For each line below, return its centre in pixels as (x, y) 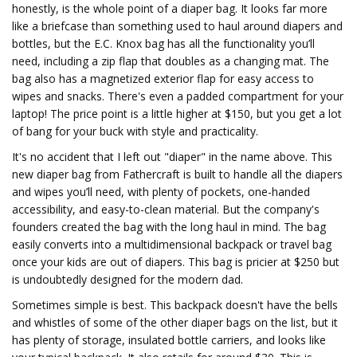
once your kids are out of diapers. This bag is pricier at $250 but (176, 262)
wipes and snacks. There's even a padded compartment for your (178, 96)
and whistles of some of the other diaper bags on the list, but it (175, 322)
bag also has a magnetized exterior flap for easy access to (163, 78)
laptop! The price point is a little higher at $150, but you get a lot (177, 114)
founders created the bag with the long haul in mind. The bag (169, 227)
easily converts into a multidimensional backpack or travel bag (172, 244)
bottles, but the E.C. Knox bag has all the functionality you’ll (163, 43)
